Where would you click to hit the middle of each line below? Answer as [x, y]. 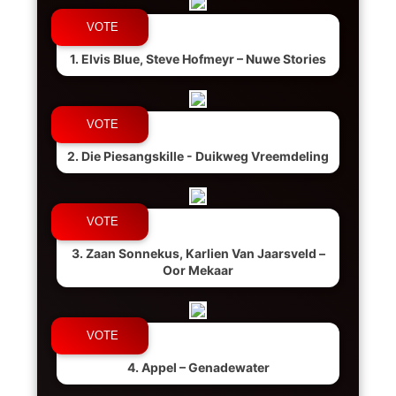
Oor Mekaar [198, 270]
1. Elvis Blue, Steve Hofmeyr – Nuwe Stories [198, 59]
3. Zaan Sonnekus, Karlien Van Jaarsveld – [198, 253]
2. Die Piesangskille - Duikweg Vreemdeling [198, 156]
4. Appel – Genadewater [198, 367]
